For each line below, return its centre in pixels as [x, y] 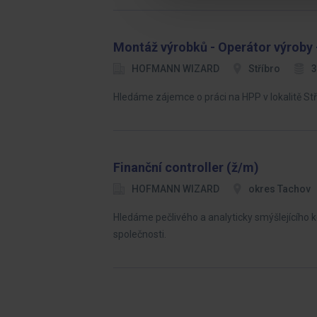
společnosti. [140, 234]
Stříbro [264, 69]
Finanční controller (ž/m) [186, 167]
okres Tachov [279, 189]
